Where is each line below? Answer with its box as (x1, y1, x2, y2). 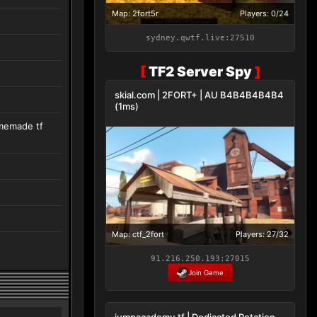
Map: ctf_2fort (112, 229, 164, 239)
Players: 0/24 (240, 8, 289, 19)
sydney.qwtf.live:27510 (146, 33, 255, 43)
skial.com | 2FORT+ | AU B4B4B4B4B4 (115, 89, 284, 101)
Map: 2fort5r (112, 8, 158, 19)
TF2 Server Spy (146, 63, 255, 81)
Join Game (188, 267, 224, 277)
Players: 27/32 (236, 229, 289, 239)
